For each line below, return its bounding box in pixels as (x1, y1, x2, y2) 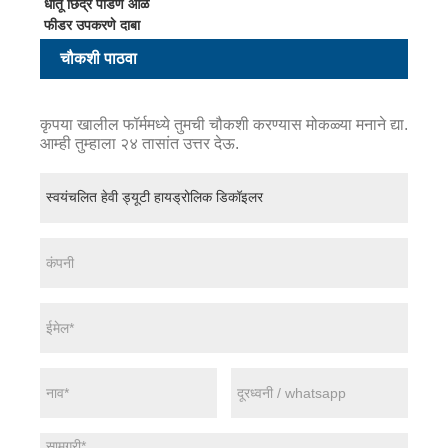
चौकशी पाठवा (60, 50, 137, 68)
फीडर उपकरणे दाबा (43, 16, 140, 33)
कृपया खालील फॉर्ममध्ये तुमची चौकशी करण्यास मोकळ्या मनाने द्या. (40, 115, 408, 133)
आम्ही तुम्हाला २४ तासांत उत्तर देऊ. (40, 134, 239, 152)
